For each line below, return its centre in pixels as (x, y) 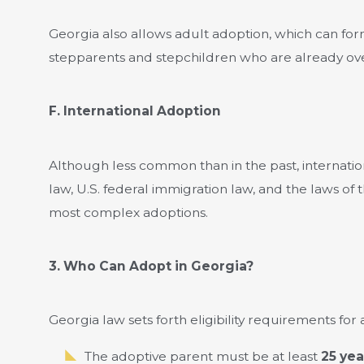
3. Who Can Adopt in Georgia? (151, 266)
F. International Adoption (134, 111)
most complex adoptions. (128, 212)
